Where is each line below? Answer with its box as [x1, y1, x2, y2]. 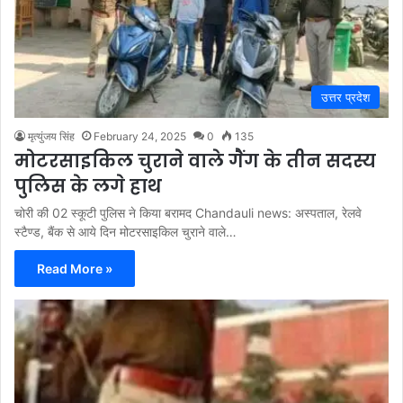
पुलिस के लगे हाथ [14, 173, 162, 199]
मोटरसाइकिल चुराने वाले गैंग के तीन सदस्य [14, 148, 376, 174]
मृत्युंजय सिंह [28, 129, 75, 143]
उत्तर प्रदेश [321, 89, 370, 104]
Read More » [37, 260, 112, 276]
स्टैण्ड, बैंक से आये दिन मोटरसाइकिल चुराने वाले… [14, 223, 237, 239]
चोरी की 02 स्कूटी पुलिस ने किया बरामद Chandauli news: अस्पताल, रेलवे [14, 204, 362, 220]
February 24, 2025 [94, 129, 186, 143]
